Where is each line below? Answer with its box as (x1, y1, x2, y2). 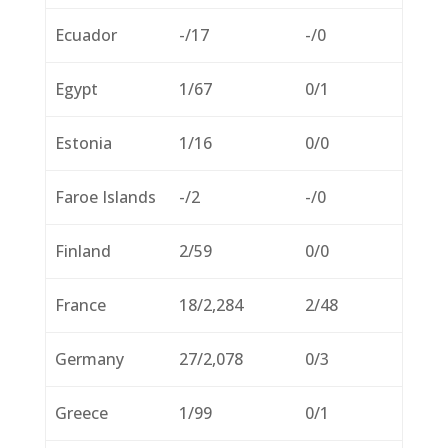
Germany (55, 347, 125, 370)
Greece (55, 401, 109, 424)
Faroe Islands (55, 185, 157, 208)
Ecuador (55, 23, 118, 46)
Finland (55, 239, 112, 262)
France (55, 293, 107, 316)
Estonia (55, 131, 113, 154)
